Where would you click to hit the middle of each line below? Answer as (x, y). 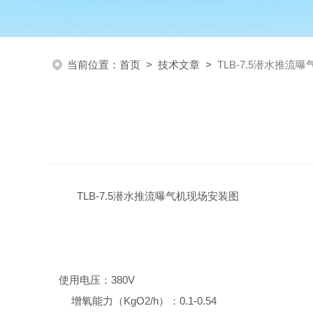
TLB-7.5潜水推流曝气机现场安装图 (155, 196)
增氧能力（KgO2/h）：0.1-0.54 (144, 301)
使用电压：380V (97, 280)
